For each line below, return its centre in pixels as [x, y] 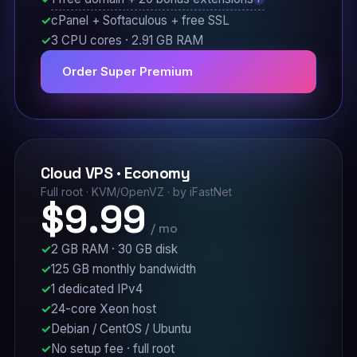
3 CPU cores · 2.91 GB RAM [127, 40]
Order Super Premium [127, 71]
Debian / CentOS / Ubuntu [121, 329]
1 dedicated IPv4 [96, 289]
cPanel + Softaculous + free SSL [140, 20]
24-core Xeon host [103, 309]
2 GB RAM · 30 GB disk [114, 249]
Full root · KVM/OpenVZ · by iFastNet [136, 192]
